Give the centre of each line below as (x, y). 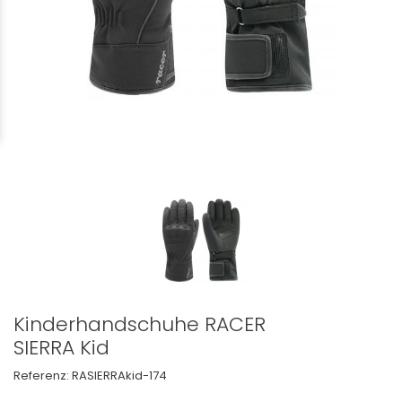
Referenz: (41, 375)
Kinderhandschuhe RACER (140, 324)
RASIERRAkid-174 (119, 375)
